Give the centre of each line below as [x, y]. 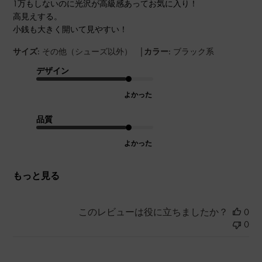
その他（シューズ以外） [87, 51]
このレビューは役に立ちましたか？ [153, 212]
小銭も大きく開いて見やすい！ [70, 29]
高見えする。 [38, 16]
